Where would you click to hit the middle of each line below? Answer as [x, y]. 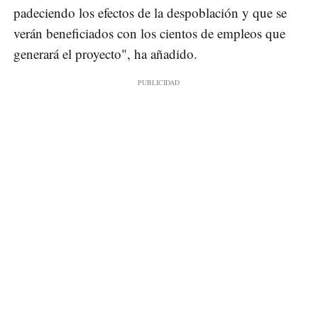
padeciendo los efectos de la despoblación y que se [150, 13]
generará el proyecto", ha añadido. [105, 54]
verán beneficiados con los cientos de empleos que [149, 33]
